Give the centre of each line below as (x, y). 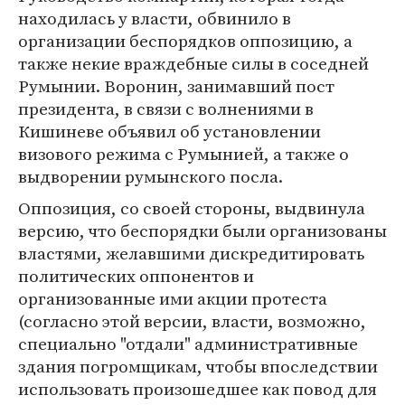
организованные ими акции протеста (173, 298)
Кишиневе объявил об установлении (170, 131)
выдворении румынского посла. (151, 176)
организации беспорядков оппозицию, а (185, 41)
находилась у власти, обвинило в (155, 18)
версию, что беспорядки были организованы (202, 231)
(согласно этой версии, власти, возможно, (192, 321)
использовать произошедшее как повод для (198, 389)
